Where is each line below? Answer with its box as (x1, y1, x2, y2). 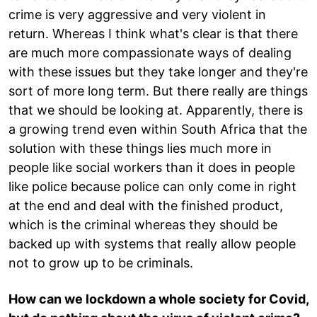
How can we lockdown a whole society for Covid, (8, 291, 309, 306)
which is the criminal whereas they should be (8, 217, 277, 232)
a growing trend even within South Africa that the (8, 121, 307, 137)
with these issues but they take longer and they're (8, 64, 308, 79)
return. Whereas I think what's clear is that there (8, 25, 298, 41)
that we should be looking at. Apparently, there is (8, 102, 303, 117)
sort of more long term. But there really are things (8, 83, 308, 98)
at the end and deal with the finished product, (8, 197, 283, 213)
